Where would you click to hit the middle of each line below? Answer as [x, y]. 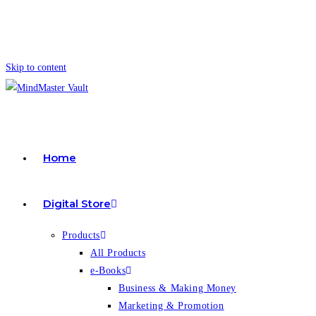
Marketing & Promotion [171, 306]
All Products [118, 253]
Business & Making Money [177, 288]
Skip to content [36, 67]
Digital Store [77, 203]
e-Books [108, 271]
